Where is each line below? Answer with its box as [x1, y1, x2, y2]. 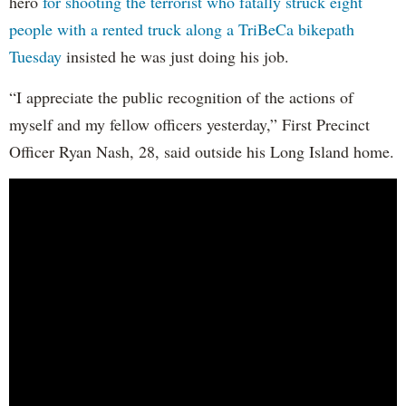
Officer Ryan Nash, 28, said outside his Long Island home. [9, 140, 394, 163]
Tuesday [9, 45, 62, 68]
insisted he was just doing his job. [62, 45, 289, 68]
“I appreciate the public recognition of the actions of [9, 86, 353, 109]
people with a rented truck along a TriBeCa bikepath [9, 18, 354, 41]
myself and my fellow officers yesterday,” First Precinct [9, 113, 370, 136]
